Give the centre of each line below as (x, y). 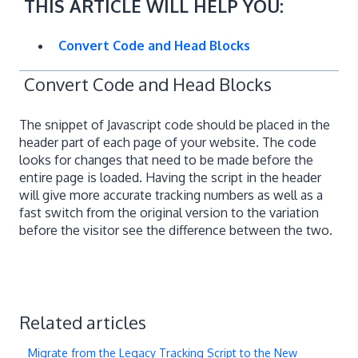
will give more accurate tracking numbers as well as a (171, 195)
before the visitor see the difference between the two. (176, 230)
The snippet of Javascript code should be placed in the (175, 124)
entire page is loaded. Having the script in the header (170, 177)
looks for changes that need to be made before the (166, 159)
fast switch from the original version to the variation (169, 212)
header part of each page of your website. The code (168, 142)
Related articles (83, 322)
